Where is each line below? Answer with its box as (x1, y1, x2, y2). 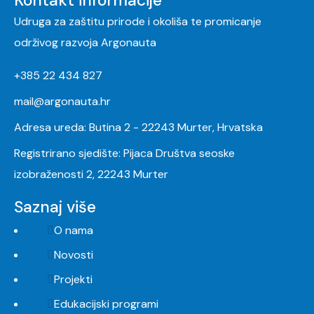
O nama (54, 222, 93, 238)
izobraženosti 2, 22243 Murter (14, 166, 168, 182)
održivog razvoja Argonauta (14, 34, 156, 50)
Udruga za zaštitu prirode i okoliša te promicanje (14, 13, 261, 29)
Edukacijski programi (54, 296, 158, 311)
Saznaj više (14, 196, 96, 217)
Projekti (54, 271, 93, 287)
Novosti (54, 247, 93, 262)
